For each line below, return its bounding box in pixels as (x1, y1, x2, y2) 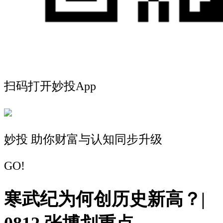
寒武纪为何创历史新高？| (4, 189, 205, 210)
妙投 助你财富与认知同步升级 (4, 132, 162, 146)
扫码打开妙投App (4, 79, 96, 93)
